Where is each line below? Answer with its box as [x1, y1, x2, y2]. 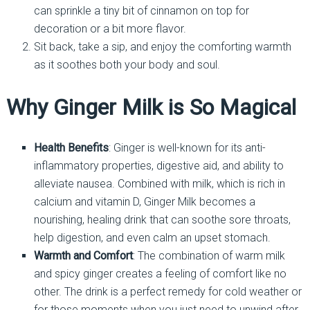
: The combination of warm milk [132, 248, 285, 262]
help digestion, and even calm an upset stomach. [33, 230, 271, 244]
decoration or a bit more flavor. [33, 22, 186, 36]
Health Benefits [33, 140, 109, 154]
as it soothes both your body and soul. [33, 58, 220, 72]
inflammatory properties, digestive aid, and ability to [33, 158, 284, 172]
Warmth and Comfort [33, 248, 133, 262]
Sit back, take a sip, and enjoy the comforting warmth [33, 40, 291, 54]
